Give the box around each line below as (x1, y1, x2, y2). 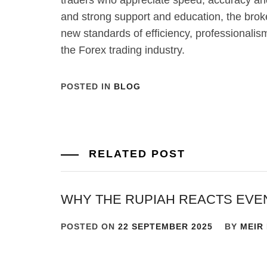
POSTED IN (61, 82, 114, 92)
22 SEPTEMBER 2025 (118, 222, 213, 232)
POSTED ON (61, 222, 118, 232)
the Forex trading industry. (61, 44, 185, 57)
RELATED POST (85, 148, 185, 160)
